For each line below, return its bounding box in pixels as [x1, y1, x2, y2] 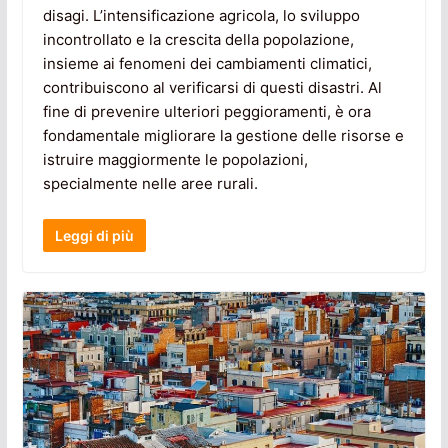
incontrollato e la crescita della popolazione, [42, 30, 354, 50]
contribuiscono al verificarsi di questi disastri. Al [42, 78, 382, 98]
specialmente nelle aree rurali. [42, 174, 258, 194]
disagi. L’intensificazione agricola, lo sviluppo [42, 6, 360, 26]
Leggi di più [54, 226, 134, 244]
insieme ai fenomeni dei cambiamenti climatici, [42, 54, 372, 74]
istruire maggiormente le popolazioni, [42, 150, 308, 170]
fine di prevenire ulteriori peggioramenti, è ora [42, 102, 371, 122]
